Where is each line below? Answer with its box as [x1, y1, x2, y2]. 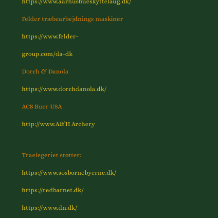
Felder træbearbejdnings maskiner [21, 15, 123, 23]
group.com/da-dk [21, 50, 73, 58]
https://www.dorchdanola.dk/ [21, 85, 107, 93]
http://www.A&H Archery [21, 120, 95, 128]
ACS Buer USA [21, 103, 62, 110]
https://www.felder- [21, 33, 78, 40]
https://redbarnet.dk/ [21, 186, 84, 194]
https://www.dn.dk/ [21, 204, 77, 212]
